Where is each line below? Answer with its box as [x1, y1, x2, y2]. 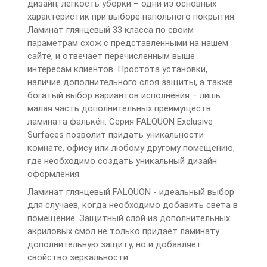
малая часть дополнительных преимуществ [27, 103, 211, 114]
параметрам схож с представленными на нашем [27, 38, 228, 49]
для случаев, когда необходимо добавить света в [27, 200, 238, 211]
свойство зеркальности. [27, 252, 130, 263]
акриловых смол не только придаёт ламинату [27, 226, 219, 237]
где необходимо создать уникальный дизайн [27, 156, 217, 167]
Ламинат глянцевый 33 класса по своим [27, 24, 194, 36]
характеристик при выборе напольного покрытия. [27, 11, 236, 23]
